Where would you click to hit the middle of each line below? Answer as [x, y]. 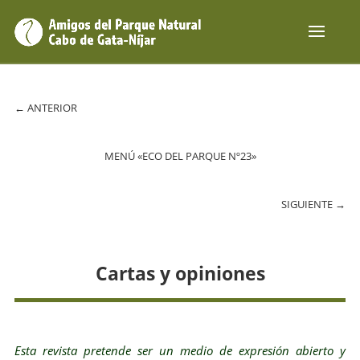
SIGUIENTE [309, 204]
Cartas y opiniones [180, 273]
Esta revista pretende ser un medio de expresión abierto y [180, 350]
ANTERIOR [52, 108]
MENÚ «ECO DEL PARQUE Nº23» [180, 156]
